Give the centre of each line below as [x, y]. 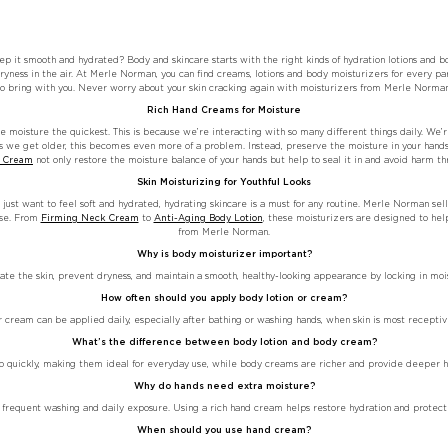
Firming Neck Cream [89, 218]
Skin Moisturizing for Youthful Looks [224, 182]
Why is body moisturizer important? [224, 254]
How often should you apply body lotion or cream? [224, 298]
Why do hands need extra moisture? [224, 386]
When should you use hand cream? [224, 430]
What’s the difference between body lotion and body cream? [224, 342]
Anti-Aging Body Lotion [208, 218]
